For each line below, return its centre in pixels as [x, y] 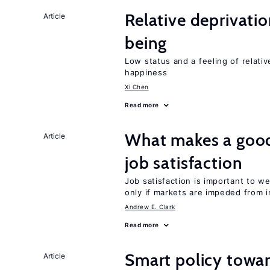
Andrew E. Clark [150, 207]
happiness [146, 72]
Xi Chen [137, 87]
